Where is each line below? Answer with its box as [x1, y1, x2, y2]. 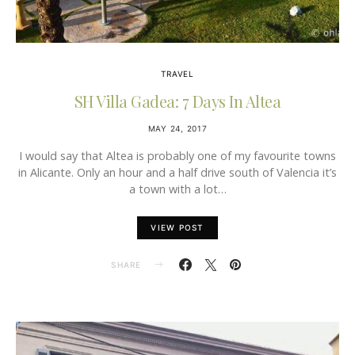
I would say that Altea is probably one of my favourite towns [19, 148, 336, 163]
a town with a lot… [128, 181, 227, 197]
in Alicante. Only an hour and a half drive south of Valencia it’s [18, 165, 337, 180]
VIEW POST [151, 223, 204, 232]
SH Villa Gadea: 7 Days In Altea [74, 90, 281, 112]
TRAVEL [161, 69, 194, 78]
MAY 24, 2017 [147, 124, 208, 133]
